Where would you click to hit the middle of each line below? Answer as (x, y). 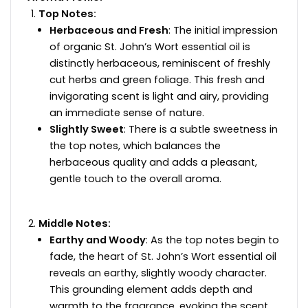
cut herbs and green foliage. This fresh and (157, 79)
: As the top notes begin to (212, 240)
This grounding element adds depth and (151, 290)
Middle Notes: (75, 224)
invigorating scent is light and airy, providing (159, 96)
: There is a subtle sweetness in (201, 129)
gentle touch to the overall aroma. (135, 178)
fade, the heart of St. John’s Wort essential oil (163, 257)
